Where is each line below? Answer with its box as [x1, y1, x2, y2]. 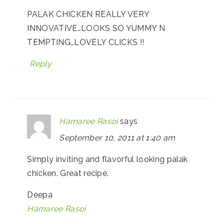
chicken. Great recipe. [27, 168, 109, 178]
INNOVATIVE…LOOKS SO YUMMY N [27, 23, 165, 33]
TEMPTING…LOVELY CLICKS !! [27, 37, 144, 47]
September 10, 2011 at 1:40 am [59, 132, 175, 142]
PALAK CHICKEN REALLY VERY [27, 9, 149, 19]
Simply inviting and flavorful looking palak [27, 154, 188, 164]
